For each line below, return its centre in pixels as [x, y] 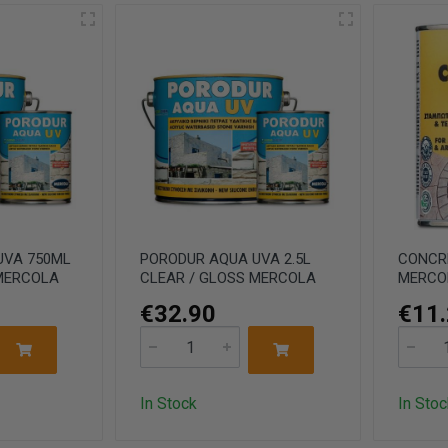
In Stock [169, 404]
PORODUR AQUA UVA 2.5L [226, 259]
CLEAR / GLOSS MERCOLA [228, 278]
